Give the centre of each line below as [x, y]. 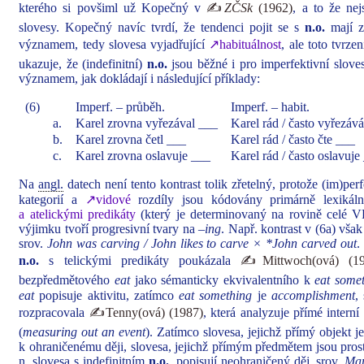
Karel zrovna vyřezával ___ [147, 123]
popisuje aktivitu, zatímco [107, 295]
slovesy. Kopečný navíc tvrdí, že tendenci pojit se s [162, 27]
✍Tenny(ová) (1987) [146, 312]
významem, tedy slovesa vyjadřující [114, 44]
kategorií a [52, 199]
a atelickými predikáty [77, 214]
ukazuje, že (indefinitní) [83, 64]
